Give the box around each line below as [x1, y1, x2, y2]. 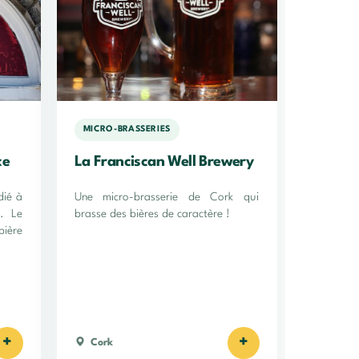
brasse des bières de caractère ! [74, 208, 230, 220]
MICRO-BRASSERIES [83, 125, 171, 135]
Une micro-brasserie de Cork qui [74, 191, 259, 203]
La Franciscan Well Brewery [74, 154, 254, 169]
